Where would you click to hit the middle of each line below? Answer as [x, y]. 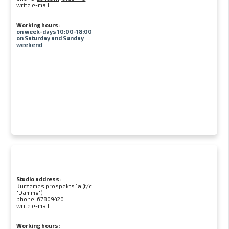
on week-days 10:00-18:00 [54, 31]
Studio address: [39, 179]
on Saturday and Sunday [50, 38]
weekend [30, 45]
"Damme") [30, 192]
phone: [27, 199]
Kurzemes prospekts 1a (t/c [54, 186]
